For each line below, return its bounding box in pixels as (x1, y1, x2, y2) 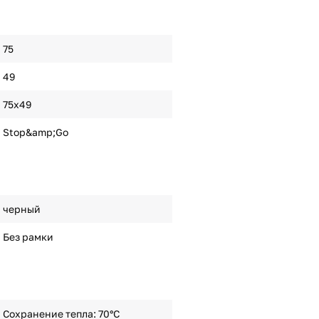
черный (2, 203, 41, 215)
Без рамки (2, 231, 53, 243)
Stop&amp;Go (2, 126, 68, 138)
